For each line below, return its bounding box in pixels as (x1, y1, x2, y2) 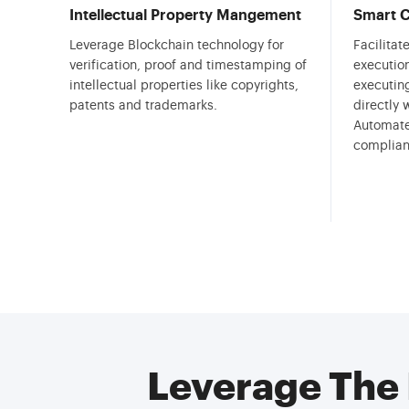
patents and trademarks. (69, 100, 217, 112)
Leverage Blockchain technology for (69, 39, 284, 52)
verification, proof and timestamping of (69, 59, 307, 72)
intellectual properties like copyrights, (69, 79, 299, 92)
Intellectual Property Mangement (69, 8, 301, 23)
